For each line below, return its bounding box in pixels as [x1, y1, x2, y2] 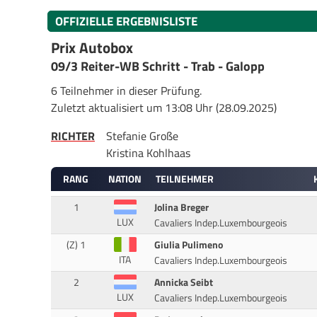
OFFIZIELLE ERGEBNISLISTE [55, 11, 197, 30]
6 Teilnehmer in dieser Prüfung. [51, 81, 202, 99]
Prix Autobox [51, 36, 133, 59]
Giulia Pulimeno [154, 237, 224, 253]
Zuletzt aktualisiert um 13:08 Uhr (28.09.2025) [51, 98, 277, 116]
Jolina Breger [154, 200, 209, 216]
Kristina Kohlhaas [106, 144, 190, 161]
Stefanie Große [106, 127, 178, 144]
